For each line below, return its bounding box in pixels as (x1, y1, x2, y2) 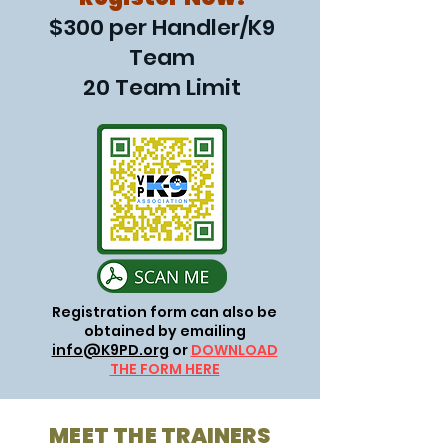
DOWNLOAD (190, 340, 278, 360)
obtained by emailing (83, 321, 246, 341)
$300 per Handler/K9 (49, 12, 275, 43)
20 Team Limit (83, 72, 241, 103)
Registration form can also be (52, 302, 277, 322)
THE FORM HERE (109, 359, 220, 379)
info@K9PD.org (51, 340, 169, 360)
